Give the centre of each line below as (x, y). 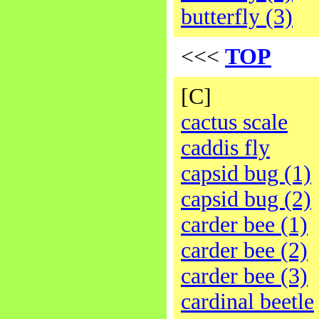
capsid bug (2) (246, 199)
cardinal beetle (247, 302)
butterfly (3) (237, 17)
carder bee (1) (244, 225)
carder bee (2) (244, 250)
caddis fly (225, 148)
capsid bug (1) (246, 173)
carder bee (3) (244, 276)
